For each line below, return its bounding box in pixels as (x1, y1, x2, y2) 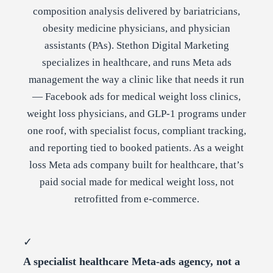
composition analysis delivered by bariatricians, (33, 5, 240, 18)
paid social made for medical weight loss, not (39, 176, 234, 188)
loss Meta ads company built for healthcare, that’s (29, 159, 244, 171)
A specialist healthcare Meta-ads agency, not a (23, 255, 240, 268)
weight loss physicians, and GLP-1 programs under (27, 108, 246, 120)
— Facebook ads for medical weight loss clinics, (32, 91, 241, 103)
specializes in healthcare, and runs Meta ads (41, 57, 232, 69)
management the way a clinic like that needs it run (29, 74, 244, 86)
